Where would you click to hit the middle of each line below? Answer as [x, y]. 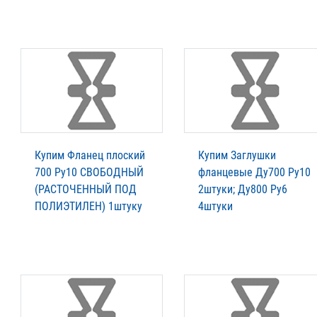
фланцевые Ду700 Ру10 [254, 173]
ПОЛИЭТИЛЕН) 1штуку [88, 207]
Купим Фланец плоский [90, 156]
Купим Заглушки [237, 156]
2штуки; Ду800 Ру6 [243, 190]
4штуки [215, 207]
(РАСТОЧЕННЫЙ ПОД [86, 190]
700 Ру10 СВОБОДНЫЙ [89, 173]
